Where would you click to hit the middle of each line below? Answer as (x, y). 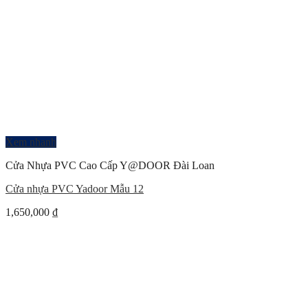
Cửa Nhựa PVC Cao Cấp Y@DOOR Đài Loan (110, 165)
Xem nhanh (31, 142)
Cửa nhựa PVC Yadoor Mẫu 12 (75, 189)
